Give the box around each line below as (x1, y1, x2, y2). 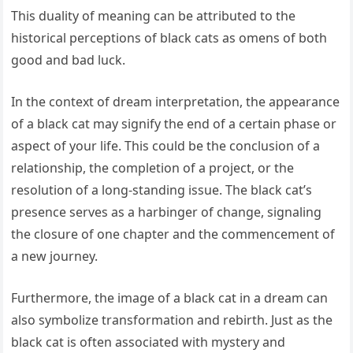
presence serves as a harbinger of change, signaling (11, 203, 322, 221)
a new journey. (11, 247, 98, 266)
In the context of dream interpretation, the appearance (11, 93, 340, 111)
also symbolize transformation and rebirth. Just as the (11, 311, 333, 329)
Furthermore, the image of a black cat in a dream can (11, 289, 329, 307)
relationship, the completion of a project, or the (11, 159, 295, 177)
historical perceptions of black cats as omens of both (11, 29, 328, 47)
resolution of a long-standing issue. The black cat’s (11, 181, 313, 199)
